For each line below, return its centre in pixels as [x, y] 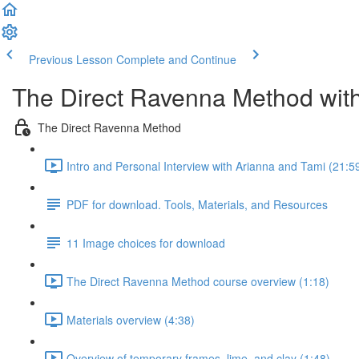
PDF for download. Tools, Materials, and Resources [197, 204]
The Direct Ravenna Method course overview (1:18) [198, 281]
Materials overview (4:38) [131, 319]
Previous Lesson [71, 59]
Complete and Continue [176, 59]
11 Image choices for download [146, 242]
